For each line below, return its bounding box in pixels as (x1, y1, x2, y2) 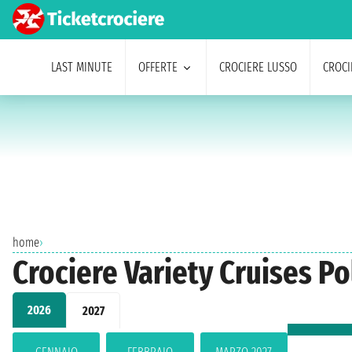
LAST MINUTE (50, 60, 112, 75)
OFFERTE (137, 60, 178, 75)
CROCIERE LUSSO (218, 60, 297, 75)
